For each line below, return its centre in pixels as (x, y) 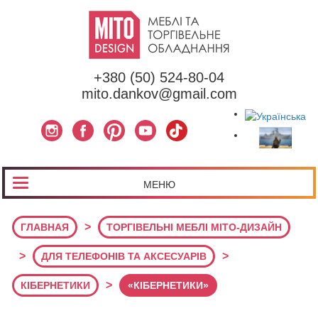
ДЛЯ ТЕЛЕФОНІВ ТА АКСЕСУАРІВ (124, 256)
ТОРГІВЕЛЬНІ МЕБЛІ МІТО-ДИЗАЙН (194, 227)
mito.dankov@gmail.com (159, 94)
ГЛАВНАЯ (45, 227)
